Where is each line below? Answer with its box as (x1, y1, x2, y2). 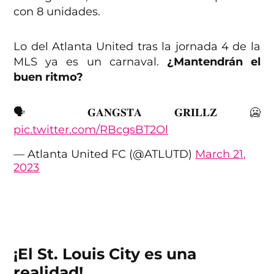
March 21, (195, 147, 246, 161)
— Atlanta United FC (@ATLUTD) (13, 147, 196, 161)
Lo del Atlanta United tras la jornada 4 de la (13, 40, 261, 54)
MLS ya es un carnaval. (13, 55, 167, 69)
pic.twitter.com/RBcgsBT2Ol (13, 123, 169, 137)
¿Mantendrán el (166, 55, 261, 69)
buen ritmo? (13, 70, 84, 84)
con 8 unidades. (13, 5, 101, 19)
